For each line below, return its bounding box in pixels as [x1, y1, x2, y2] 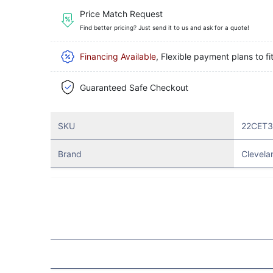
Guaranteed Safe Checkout [79, 82, 188, 93]
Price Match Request [79, 8, 163, 19]
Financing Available [79, 51, 156, 62]
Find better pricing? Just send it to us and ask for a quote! [79, 23, 249, 31]
